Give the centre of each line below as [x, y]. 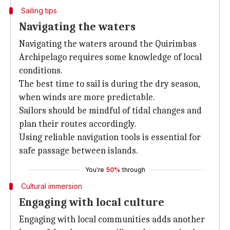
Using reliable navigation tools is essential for [110, 137]
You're [94, 170]
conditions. [41, 71]
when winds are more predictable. [87, 97]
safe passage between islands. [79, 151]
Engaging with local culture [92, 202]
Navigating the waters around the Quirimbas [108, 44]
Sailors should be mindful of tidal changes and [110, 111]
